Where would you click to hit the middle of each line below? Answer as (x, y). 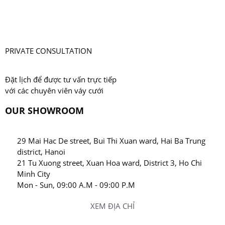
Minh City (33, 174)
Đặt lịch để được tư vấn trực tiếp (61, 79)
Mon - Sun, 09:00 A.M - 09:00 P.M (76, 185)
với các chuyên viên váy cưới (54, 90)
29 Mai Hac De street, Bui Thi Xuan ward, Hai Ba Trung (111, 140)
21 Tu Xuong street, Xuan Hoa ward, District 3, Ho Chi (109, 162)
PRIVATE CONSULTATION (48, 51)
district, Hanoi (41, 151)
